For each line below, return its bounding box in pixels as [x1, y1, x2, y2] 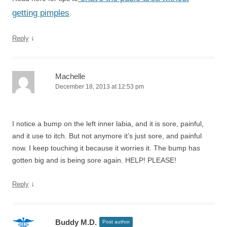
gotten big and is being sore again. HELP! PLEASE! [12, 156, 176, 164]
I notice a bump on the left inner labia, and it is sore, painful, [12, 120, 204, 128]
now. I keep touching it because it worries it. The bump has [12, 144, 200, 152]
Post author [102, 219, 130, 224]
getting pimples [12, 8, 69, 18]
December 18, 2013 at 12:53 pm [55, 83, 144, 90]
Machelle [55, 72, 85, 81]
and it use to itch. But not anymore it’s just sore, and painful [12, 132, 202, 140]
